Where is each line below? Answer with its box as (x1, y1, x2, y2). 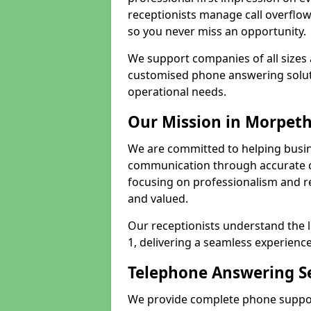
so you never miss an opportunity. (128, 24, 306, 39)
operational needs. (128, 84, 226, 99)
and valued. (128, 191, 188, 206)
